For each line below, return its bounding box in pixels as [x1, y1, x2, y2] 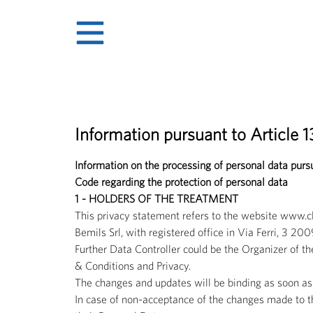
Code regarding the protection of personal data [75, 175, 288, 188]
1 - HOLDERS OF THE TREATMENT [75, 191, 238, 205]
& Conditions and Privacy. [75, 259, 191, 272]
